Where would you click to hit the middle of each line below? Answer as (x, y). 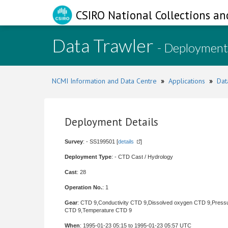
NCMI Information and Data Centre (104, 81)
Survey (74, 141)
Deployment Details (111, 122)
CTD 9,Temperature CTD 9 (98, 210)
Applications (187, 81)
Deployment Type (88, 157)
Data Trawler (105, 45)
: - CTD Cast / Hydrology (142, 157)
